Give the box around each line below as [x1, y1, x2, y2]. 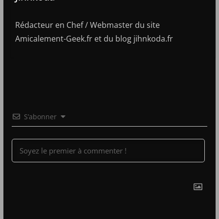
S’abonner [23, 111, 57, 121]
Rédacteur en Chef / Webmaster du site [15, 19, 160, 30]
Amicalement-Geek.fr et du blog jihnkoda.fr [15, 33, 173, 44]
